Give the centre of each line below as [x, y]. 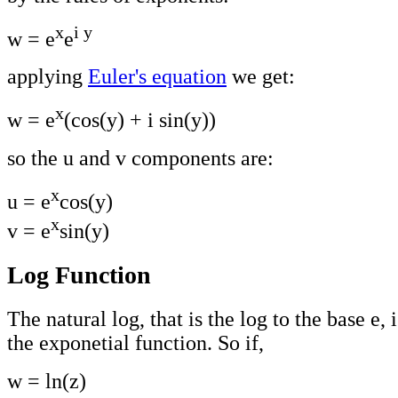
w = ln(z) [47, 382]
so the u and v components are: [140, 159]
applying [48, 77]
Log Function [79, 275]
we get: [261, 77]
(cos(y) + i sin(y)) [140, 120]
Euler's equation [157, 77]
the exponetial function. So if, [135, 343]
